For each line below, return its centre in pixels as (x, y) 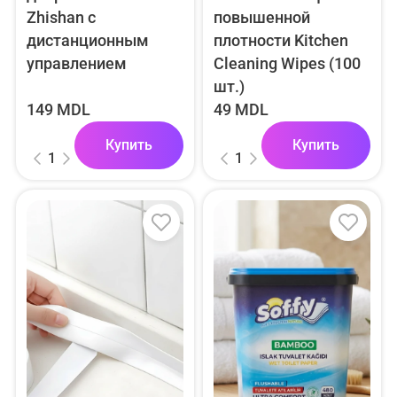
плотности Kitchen (281, 40)
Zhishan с (61, 17)
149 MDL (58, 109)
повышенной (262, 17)
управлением (77, 63)
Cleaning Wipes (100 (288, 63)
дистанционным (88, 40)
